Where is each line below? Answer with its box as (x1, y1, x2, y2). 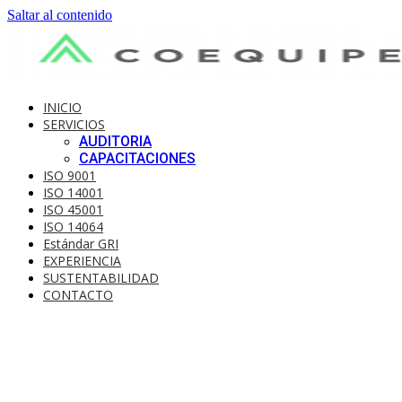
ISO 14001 (43, 184, 103, 201)
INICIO (43, 99, 82, 116)
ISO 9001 (43, 167, 96, 184)
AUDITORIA (79, 133, 152, 150)
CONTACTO (43, 286, 113, 303)
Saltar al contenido (7, 7, 112, 22)
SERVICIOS (43, 116, 105, 133)
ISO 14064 (43, 218, 103, 235)
